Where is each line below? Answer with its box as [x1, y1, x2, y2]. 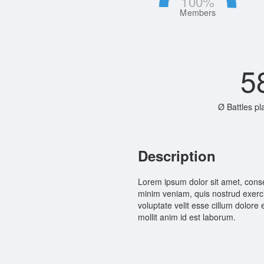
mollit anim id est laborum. [138, 211, 236, 223]
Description [138, 146, 216, 166]
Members [180, 6, 216, 19]
